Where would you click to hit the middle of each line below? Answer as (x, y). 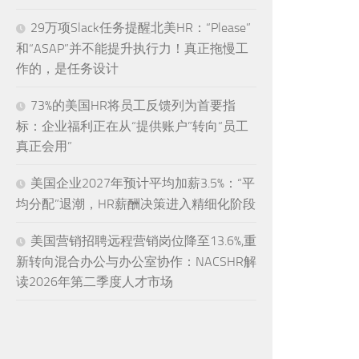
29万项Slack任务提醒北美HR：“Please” (141, 27)
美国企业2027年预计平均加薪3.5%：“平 (143, 183)
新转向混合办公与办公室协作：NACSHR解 (136, 261)
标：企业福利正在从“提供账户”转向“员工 (132, 126)
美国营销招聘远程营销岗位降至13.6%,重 (143, 240)
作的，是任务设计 (67, 68)
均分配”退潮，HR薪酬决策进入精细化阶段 (136, 204)
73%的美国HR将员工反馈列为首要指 (133, 105)
